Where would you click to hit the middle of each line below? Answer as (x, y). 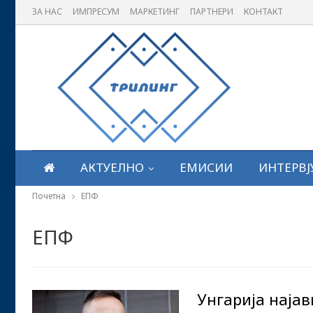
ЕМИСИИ (206, 167)
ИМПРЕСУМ (96, 12)
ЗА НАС (47, 12)
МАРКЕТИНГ (155, 12)
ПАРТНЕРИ (212, 12)
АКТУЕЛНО (112, 167)
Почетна (49, 196)
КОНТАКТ (263, 12)
